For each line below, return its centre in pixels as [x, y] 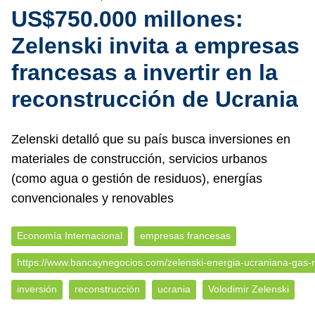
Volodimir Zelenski [249, 289]
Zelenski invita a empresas [155, 46]
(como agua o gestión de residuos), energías [137, 179]
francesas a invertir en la [144, 72]
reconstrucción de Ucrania [155, 99]
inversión [37, 289]
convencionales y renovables [92, 198]
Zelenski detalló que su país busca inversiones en [151, 139]
